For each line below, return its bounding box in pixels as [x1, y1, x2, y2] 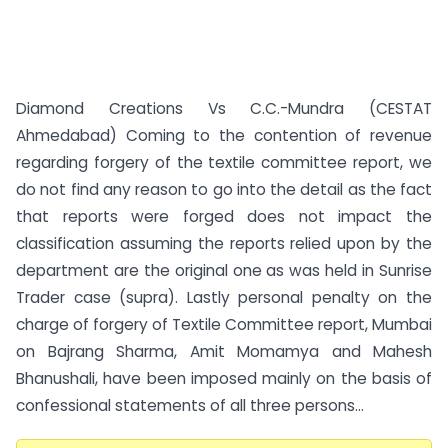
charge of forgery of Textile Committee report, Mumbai [16, 314, 432, 335]
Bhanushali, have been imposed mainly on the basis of [16, 368, 432, 389]
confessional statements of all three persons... [16, 395, 364, 416]
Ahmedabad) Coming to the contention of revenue [16, 125, 432, 146]
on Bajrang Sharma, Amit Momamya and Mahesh [16, 341, 432, 362]
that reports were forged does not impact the [16, 206, 432, 227]
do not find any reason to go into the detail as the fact [16, 179, 432, 200]
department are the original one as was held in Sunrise [16, 260, 432, 281]
